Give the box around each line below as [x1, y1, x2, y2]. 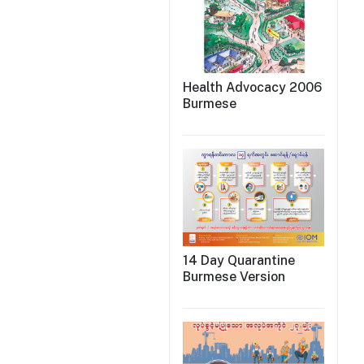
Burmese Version [183, 269, 285, 285]
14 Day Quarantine [183, 253, 295, 269]
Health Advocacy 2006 [183, 80, 322, 96]
